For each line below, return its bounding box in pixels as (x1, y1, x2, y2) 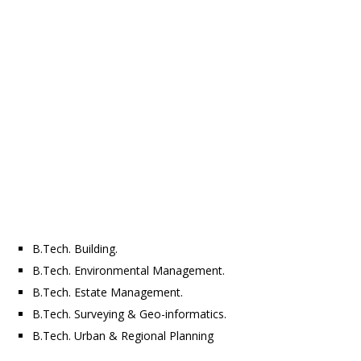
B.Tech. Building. (32, 241, 118, 257)
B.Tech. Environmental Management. (32, 263, 225, 279)
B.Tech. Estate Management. (32, 284, 183, 301)
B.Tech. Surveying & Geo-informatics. (32, 306, 226, 322)
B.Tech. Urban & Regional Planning (32, 328, 214, 344)
